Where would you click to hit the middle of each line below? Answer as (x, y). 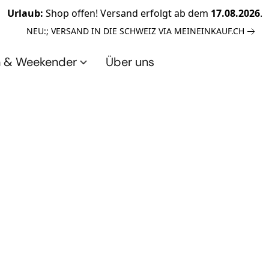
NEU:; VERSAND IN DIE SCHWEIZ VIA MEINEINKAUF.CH (135, 31)
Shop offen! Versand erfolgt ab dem (127, 13)
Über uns (130, 62)
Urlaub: (25, 13)
